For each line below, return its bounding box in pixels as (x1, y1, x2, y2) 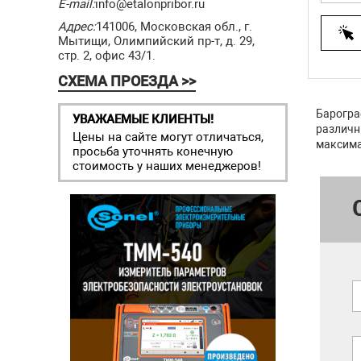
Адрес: (58, 19, 96, 34)
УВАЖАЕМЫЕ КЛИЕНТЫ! (73, 112, 214, 127)
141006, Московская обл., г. (96, 19, 252, 34)
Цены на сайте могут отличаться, (73, 130, 263, 144)
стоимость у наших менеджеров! (73, 159, 261, 173)
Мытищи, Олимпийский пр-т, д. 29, (58, 34, 255, 48)
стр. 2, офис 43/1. (58, 48, 156, 63)
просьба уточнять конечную (73, 144, 233, 159)
